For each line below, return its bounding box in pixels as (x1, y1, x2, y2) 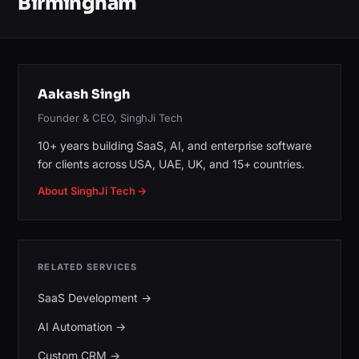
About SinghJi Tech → (38, 184, 147, 197)
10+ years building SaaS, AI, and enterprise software (38, 138, 312, 152)
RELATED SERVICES (38, 260, 137, 272)
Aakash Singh (38, 86, 131, 103)
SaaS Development (38, 290, 138, 305)
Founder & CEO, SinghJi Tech (38, 111, 184, 124)
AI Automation (38, 319, 112, 333)
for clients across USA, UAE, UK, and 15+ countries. (38, 156, 305, 171)
